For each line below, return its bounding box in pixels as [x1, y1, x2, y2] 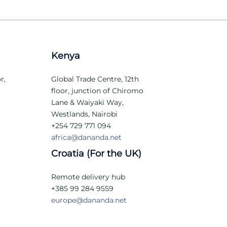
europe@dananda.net [51, 196, 127, 205]
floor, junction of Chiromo [51, 86, 143, 95]
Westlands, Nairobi [51, 109, 118, 119]
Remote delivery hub [51, 172, 125, 181]
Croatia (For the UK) [51, 148, 141, 159]
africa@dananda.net [51, 133, 122, 142]
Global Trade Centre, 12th [51, 74, 139, 84]
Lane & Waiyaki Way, [51, 98, 124, 107]
